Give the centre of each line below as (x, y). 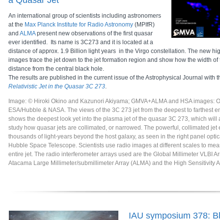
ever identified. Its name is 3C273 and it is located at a (81, 42)
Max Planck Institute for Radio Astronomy (79, 25)
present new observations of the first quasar (94, 33)
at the (16, 25)
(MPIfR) (144, 25)
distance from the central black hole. (56, 69)
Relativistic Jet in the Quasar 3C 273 (57, 86)
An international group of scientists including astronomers (85, 16)
